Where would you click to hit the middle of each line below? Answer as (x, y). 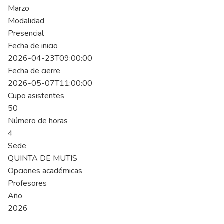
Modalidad (26, 21)
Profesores (27, 183)
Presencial (26, 33)
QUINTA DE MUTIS (43, 158)
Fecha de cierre (34, 71)
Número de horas (38, 121)
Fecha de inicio (33, 46)
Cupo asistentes (36, 96)
